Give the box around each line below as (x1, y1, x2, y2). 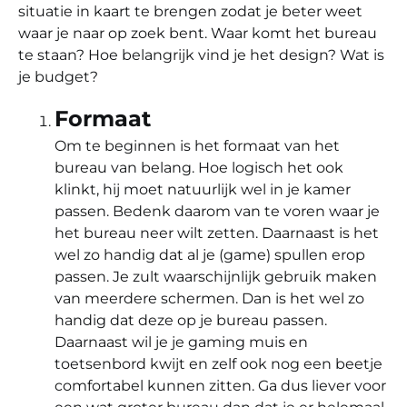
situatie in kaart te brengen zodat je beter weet (18, 2, 362, 20)
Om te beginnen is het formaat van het (55, 136, 340, 154)
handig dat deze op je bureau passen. (55, 311, 327, 329)
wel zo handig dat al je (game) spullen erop (55, 245, 365, 263)
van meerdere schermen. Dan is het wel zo (55, 289, 364, 307)
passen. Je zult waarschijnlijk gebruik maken (55, 267, 377, 285)
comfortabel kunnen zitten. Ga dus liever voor (55, 376, 386, 394)
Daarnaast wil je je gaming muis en (55, 333, 308, 351)
